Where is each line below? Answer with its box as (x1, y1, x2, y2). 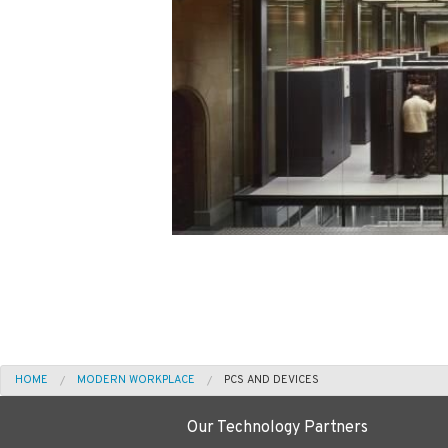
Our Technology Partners (187, 417, 369, 438)
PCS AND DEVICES (224, 372, 319, 387)
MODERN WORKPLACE (77, 372, 195, 387)
